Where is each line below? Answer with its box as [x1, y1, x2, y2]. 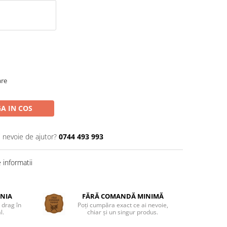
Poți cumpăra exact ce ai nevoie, [77, 201, 168, 209]
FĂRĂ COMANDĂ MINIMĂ [82, 192, 164, 201]
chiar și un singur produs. [87, 208, 159, 216]
